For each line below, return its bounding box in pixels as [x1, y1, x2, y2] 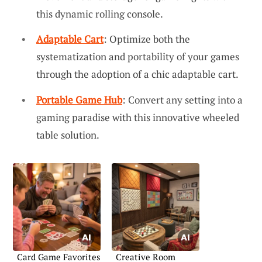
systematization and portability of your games [36, 50, 239, 64]
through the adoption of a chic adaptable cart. [36, 67, 239, 81]
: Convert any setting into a [122, 92, 243, 106]
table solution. [36, 127, 99, 142]
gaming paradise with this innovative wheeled [36, 110, 239, 124]
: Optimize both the [104, 32, 190, 46]
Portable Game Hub [36, 92, 122, 106]
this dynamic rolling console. [36, 6, 163, 20]
